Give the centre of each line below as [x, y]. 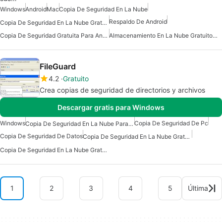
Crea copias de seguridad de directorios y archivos [122, 90]
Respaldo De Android [138, 22]
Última [198, 188]
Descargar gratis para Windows [111, 107]
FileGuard [58, 66]
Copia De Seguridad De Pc [171, 123]
